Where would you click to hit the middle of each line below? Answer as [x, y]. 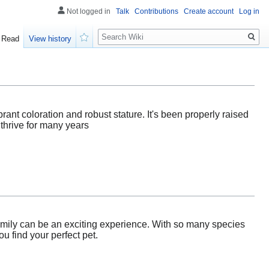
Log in [249, 11]
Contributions [156, 11]
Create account [209, 11]
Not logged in [89, 11]
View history [50, 39]
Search [117, 30]
